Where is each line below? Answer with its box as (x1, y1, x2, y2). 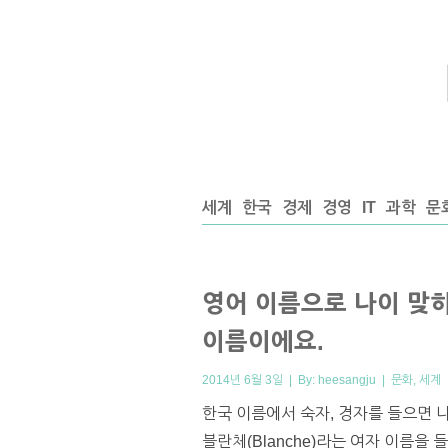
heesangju (318, 372, 376, 387)
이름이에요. (202, 327, 324, 355)
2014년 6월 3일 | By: (202, 372, 318, 387)
